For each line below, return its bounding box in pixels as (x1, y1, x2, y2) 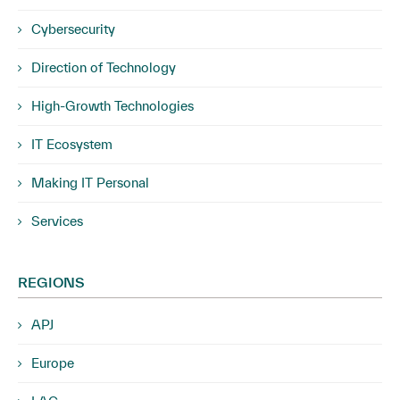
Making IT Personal (31, 175, 149, 190)
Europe (31, 355, 74, 371)
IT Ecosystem (31, 137, 112, 152)
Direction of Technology (31, 60, 176, 75)
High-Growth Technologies (31, 98, 194, 113)
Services (31, 213, 83, 229)
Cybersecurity (31, 21, 115, 37)
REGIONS (18, 274, 85, 290)
